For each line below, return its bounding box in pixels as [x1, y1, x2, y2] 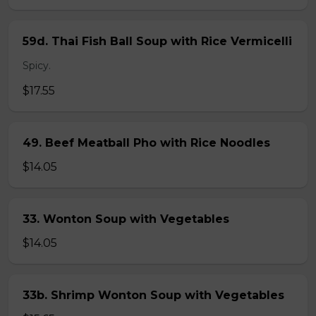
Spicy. [23, 59, 51, 72]
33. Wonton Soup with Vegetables [23, 212, 229, 226]
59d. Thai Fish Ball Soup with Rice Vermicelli [23, 35, 292, 48]
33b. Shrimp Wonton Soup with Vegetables [23, 288, 284, 302]
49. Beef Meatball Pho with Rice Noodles [23, 136, 270, 150]
